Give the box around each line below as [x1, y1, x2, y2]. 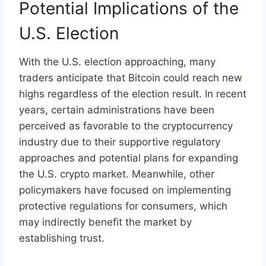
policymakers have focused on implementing [19, 184, 231, 197]
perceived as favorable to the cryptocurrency [19, 120, 233, 132]
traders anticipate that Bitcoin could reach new [19, 72, 242, 84]
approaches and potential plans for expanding [19, 152, 238, 164]
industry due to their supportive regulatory [19, 136, 220, 148]
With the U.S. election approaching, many [19, 56, 216, 68]
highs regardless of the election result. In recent [19, 88, 246, 100]
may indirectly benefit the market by [19, 216, 192, 229]
